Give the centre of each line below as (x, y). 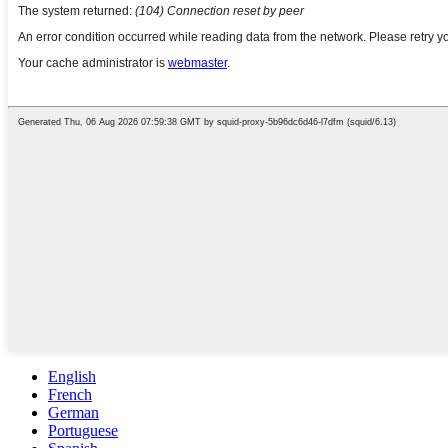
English (72, 377)
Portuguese (83, 431)
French (70, 395)
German (73, 413)
